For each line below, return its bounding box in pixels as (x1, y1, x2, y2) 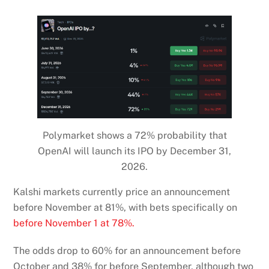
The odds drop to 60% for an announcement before (13, 245, 241, 257)
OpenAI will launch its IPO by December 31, (38, 145, 231, 157)
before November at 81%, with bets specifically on (13, 201, 238, 213)
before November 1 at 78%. (13, 217, 135, 229)
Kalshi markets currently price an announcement (13, 186, 231, 198)
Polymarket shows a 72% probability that (42, 129, 227, 141)
